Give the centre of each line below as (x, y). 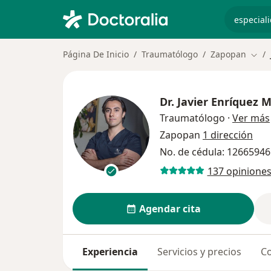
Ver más (251, 118)
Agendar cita (170, 209)
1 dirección (228, 135)
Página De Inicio (96, 54)
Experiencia (110, 252)
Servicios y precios (199, 252)
